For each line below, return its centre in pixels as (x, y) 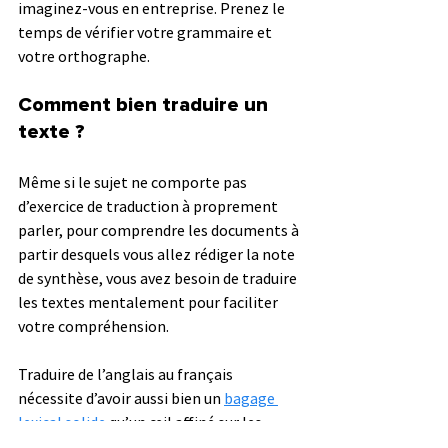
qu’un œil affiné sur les (185, 421)
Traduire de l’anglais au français (127, 373)
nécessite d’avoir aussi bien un (121, 397)
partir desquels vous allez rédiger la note (158, 253)
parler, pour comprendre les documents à (160, 229)
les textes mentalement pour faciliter (149, 301)
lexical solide (62, 421)
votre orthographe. (84, 55)
